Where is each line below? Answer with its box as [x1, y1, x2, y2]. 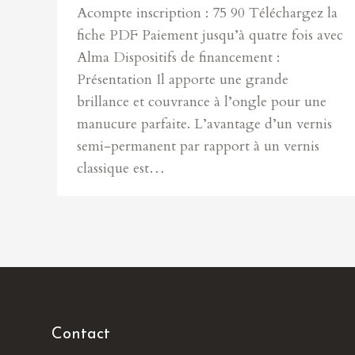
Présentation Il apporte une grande [77, 70, 288, 90]
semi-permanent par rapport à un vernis [77, 136, 319, 156]
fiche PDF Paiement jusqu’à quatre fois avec [77, 25, 343, 45]
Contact [52, 326, 110, 342]
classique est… [77, 158, 165, 178]
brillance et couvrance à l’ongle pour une [77, 92, 326, 112]
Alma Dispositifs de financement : [77, 48, 280, 67]
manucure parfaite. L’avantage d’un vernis [77, 114, 332, 134]
